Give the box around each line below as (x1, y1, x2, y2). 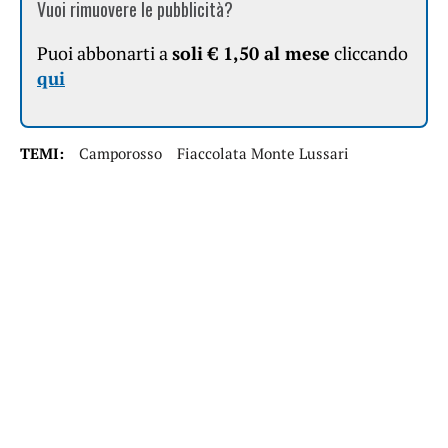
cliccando (330, 40, 408, 65)
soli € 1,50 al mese (172, 40, 330, 65)
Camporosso (79, 142, 162, 163)
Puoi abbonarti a (37, 40, 172, 65)
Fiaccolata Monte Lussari (177, 142, 349, 163)
